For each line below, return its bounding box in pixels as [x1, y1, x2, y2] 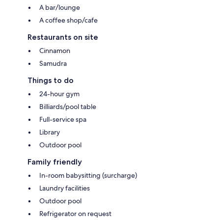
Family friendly [27, 157, 82, 167]
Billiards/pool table [39, 102, 96, 111]
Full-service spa [39, 115, 86, 124]
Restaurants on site [27, 32, 98, 42]
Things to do [27, 76, 74, 85]
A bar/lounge [39, 3, 80, 12]
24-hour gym [39, 89, 80, 99]
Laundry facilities [39, 184, 90, 193]
